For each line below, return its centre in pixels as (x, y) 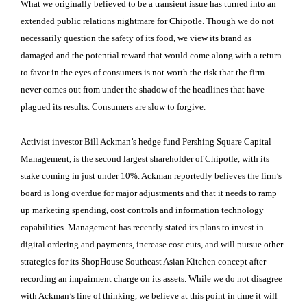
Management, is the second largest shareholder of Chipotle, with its (145, 158)
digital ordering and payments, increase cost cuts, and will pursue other (152, 244)
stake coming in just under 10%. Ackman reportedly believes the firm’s (151, 175)
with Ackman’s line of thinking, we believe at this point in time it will (149, 295)
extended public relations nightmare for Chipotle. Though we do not (147, 21)
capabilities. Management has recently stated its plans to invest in (142, 227)
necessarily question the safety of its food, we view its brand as (136, 38)
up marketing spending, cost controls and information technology (142, 210)
